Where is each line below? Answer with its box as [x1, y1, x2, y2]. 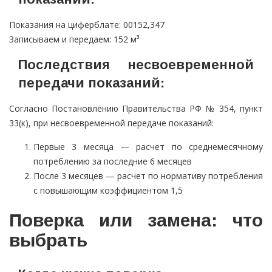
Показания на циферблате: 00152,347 [9, 19, 165, 31]
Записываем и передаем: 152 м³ [9, 33, 139, 46]
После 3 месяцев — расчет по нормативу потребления [33, 170, 263, 182]
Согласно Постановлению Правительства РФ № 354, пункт [9, 103, 263, 115]
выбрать [9, 230, 87, 251]
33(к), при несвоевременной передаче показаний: [9, 117, 214, 129]
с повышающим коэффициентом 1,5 [33, 185, 183, 197]
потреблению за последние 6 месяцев [33, 155, 192, 168]
